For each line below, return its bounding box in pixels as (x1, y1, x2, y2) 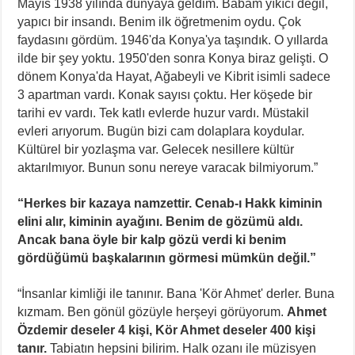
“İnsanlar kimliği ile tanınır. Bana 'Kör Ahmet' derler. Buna (17, 286, 335, 300)
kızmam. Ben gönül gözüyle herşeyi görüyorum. (17, 304, 288, 319)
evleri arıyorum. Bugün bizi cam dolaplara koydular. (17, 124, 305, 138)
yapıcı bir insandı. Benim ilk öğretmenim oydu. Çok (17, 14, 302, 29)
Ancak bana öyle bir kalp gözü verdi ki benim (17, 232, 287, 246)
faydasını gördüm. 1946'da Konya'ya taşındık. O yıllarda (17, 32, 329, 47)
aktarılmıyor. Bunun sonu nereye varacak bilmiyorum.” (17, 160, 319, 174)
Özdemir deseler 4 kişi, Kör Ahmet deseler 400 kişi (17, 323, 316, 337)
